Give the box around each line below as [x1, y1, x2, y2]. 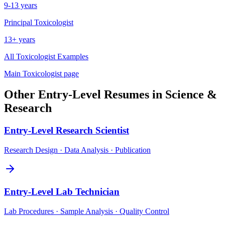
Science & [165, 88, 217, 101]
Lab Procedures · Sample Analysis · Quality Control [4, 206, 169, 215]
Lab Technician [56, 186, 120, 197]
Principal [4, 18, 32, 27]
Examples [55, 52, 88, 61]
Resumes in [101, 88, 165, 101]
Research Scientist [56, 125, 129, 136]
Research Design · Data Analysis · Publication [4, 146, 151, 155]
